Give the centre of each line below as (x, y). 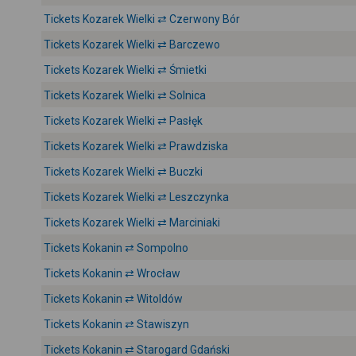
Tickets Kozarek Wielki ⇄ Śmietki (125, 70)
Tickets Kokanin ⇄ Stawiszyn (116, 324)
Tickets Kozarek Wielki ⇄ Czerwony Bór (142, 19)
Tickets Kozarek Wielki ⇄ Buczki (123, 172)
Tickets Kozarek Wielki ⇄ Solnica (125, 95)
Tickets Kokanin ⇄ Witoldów (113, 299)
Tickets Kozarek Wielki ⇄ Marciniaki (132, 222)
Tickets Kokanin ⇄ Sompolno (116, 248)
